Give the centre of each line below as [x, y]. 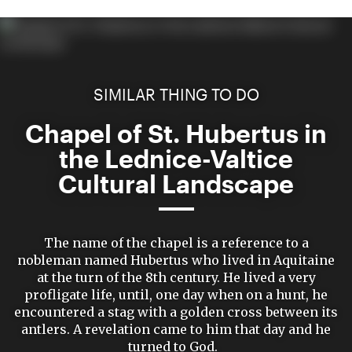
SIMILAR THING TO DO [176, 94]
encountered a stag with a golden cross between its [176, 312]
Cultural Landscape [176, 183]
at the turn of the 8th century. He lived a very [176, 277]
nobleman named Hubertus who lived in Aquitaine [176, 260]
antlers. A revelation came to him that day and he [176, 329]
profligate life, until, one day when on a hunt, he [176, 295]
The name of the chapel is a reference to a [176, 243]
